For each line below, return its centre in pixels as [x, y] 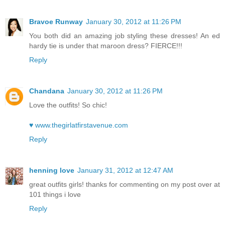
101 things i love [55, 194]
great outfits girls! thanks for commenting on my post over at [125, 184]
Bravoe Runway [56, 21]
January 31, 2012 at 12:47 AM [125, 170]
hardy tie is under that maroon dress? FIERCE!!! [106, 45]
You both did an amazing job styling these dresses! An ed [125, 35]
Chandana [47, 91]
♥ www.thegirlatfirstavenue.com [79, 125]
